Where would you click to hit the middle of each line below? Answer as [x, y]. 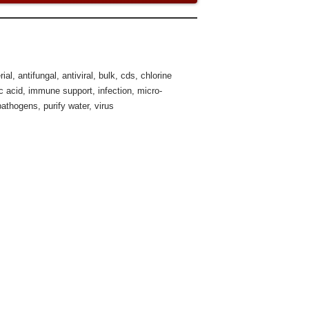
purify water [66, 106]
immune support [60, 91]
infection [115, 91]
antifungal [37, 76]
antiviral [78, 76]
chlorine [156, 76]
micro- [150, 91]
